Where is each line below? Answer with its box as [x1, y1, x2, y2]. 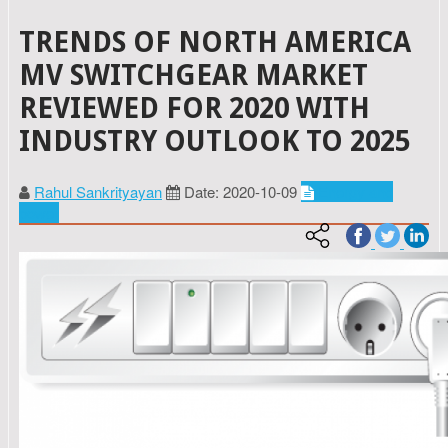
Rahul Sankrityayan [34, 180, 162, 202]
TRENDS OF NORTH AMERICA [19, 25, 411, 59]
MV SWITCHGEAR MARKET [19, 58, 368, 92]
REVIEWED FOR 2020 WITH [19, 91, 370, 125]
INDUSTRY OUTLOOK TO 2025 [19, 124, 410, 158]
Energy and [318, 180, 393, 202]
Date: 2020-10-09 [184, 180, 297, 202]
